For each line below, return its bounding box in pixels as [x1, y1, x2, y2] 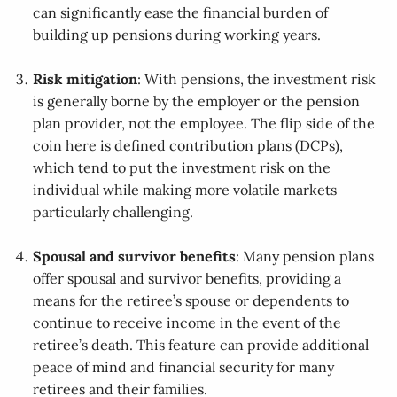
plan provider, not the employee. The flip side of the [33, 114, 376, 133]
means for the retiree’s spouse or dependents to [33, 292, 350, 310]
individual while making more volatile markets [33, 181, 338, 199]
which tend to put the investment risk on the [33, 159, 331, 177]
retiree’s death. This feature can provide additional [33, 336, 370, 354]
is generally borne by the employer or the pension [33, 92, 361, 111]
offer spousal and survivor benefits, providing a [33, 269, 342, 288]
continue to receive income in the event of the [33, 314, 342, 332]
